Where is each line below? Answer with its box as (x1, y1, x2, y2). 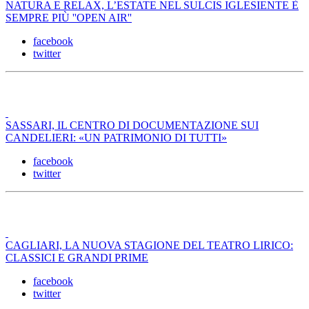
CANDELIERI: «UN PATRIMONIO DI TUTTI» (6, 132, 227, 144)
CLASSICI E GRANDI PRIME (6, 252, 148, 264)
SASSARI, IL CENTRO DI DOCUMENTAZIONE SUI (6, 119, 259, 132)
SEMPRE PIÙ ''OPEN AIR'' (6, 12, 132, 24)
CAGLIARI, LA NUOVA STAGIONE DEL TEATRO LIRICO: (6, 239, 293, 252)
